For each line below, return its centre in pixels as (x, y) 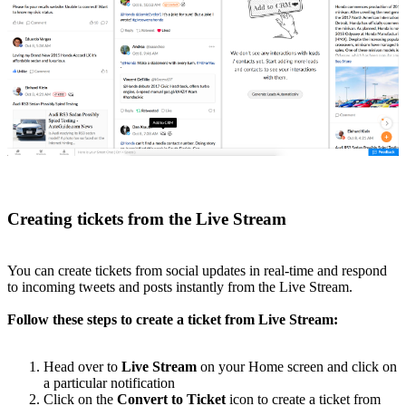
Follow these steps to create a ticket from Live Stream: (173, 319)
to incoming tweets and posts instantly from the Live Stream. (180, 286)
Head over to (81, 366)
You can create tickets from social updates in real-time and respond (197, 270)
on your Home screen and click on (297, 366)
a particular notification (109, 382)
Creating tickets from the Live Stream (147, 219)
